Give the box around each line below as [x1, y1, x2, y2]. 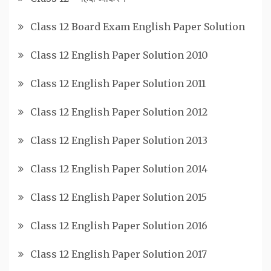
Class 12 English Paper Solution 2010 [30, 48, 208, 61]
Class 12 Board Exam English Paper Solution [30, 20, 245, 33]
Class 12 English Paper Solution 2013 [30, 134, 207, 146]
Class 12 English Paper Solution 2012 [30, 105, 207, 118]
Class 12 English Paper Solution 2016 [30, 219, 207, 232]
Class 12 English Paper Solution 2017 [30, 247, 207, 260]
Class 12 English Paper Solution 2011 [30, 77, 206, 90]
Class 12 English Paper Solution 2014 [30, 162, 207, 175]
